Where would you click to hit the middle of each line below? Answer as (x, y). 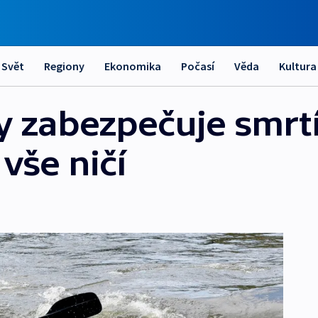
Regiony (64, 66)
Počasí (198, 66)
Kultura (298, 66)
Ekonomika (133, 66)
